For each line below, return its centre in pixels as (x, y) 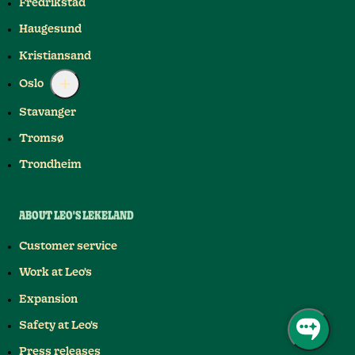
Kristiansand (55, 56)
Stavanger (48, 112)
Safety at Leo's (59, 325)
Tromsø (42, 138)
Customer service (68, 247)
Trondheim (50, 165)
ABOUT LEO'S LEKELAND (76, 216)
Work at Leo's (55, 273)
